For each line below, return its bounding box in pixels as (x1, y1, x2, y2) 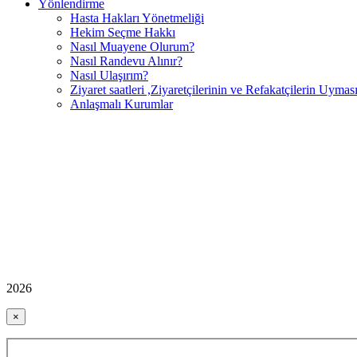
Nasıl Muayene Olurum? (70, 39, 194, 53)
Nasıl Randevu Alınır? (70, 53, 182, 68)
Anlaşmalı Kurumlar (70, 96, 173, 111)
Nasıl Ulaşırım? (70, 68, 148, 82)
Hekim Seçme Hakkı (70, 25, 175, 39)
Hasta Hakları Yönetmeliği (70, 10, 204, 25)
